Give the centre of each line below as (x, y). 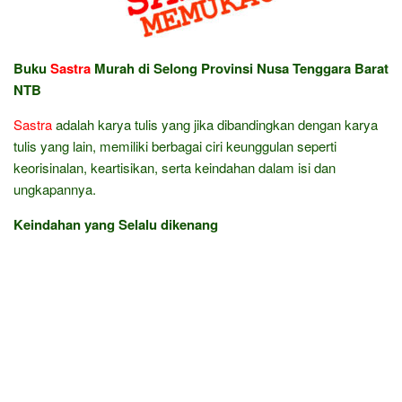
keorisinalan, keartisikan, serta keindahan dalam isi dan (175, 167)
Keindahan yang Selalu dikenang (116, 224)
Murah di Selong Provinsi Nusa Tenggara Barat (240, 68)
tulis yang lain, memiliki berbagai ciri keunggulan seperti (175, 146)
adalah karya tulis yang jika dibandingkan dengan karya (215, 124)
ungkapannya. (55, 189)
